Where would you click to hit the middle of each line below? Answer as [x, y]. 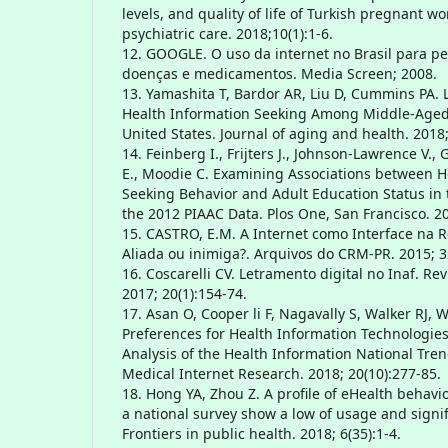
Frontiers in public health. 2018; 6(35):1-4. [261, 433]
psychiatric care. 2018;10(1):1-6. [227, 33]
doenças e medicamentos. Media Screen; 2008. [279, 73]
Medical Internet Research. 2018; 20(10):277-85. [281, 373]
